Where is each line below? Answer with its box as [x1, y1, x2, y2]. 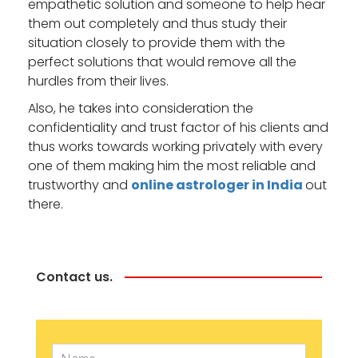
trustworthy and [28, 175, 131, 194]
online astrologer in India [131, 175, 305, 194]
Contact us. [36, 267, 113, 286]
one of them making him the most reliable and [28, 156, 316, 175]
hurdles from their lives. [28, 71, 169, 90]
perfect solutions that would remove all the [28, 52, 296, 71]
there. [28, 194, 63, 213]
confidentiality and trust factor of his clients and [28, 117, 328, 137]
